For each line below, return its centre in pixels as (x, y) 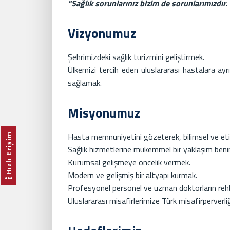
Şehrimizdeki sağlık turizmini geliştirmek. (136, 57)
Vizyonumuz (102, 33)
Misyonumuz (104, 113)
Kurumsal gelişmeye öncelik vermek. (129, 162)
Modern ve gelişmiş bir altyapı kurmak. (132, 175)
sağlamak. (85, 82)
